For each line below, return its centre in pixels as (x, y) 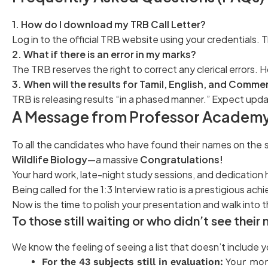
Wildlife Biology (50, 159)
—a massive (114, 159)
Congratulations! (182, 159)
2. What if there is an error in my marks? (104, 54)
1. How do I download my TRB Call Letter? (109, 24)
